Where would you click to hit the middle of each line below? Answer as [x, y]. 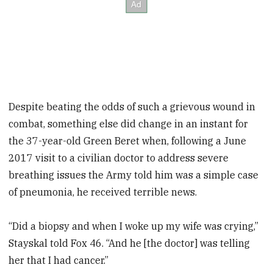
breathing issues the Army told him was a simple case [134, 175]
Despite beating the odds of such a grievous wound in [132, 106]
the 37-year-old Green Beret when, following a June [128, 140]
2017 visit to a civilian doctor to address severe [119, 158]
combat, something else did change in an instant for [129, 123]
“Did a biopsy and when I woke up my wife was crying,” [134, 226]
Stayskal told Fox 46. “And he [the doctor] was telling [129, 243]
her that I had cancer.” [59, 261]
